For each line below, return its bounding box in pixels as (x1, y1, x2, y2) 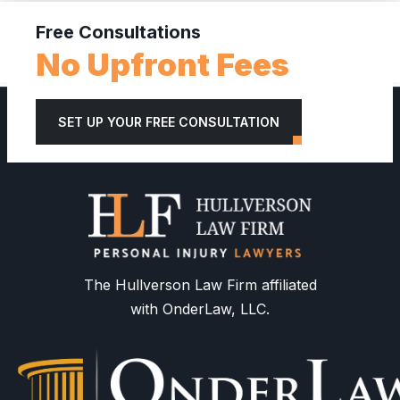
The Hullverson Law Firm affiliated (83, 276, 317, 295)
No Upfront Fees (36, 46, 289, 83)
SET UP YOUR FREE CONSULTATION (58, 114, 279, 129)
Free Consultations (36, 21, 201, 43)
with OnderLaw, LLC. (130, 300, 270, 319)
